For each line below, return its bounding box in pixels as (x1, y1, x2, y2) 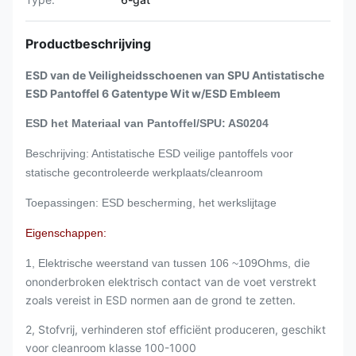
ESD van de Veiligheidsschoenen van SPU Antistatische (25, 68, 324, 82)
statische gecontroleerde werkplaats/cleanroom (25, 166, 263, 179)
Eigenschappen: (25, 226, 106, 239)
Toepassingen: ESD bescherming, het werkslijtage (25, 196, 277, 209)
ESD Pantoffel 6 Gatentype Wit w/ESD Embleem (25, 87, 281, 100)
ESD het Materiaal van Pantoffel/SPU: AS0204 (25, 117, 269, 130)
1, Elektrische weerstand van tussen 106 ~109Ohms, (25, 257, 291, 269)
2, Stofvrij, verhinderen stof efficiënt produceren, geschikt (25, 323, 326, 336)
